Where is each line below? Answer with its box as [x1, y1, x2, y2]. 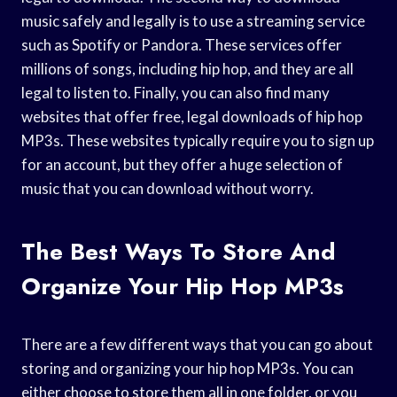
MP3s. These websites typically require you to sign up [21, 130, 374, 150]
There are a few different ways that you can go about [21, 334, 373, 354]
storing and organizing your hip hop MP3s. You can [21, 358, 354, 378]
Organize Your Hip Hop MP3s [21, 269, 344, 303]
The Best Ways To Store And [21, 234, 336, 269]
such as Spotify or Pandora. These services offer [21, 35, 342, 54]
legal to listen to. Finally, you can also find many [21, 82, 330, 102]
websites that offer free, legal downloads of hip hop [21, 106, 362, 126]
